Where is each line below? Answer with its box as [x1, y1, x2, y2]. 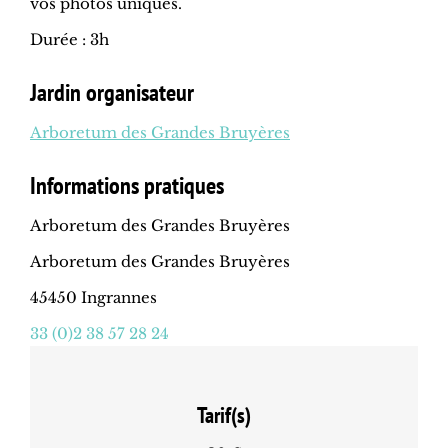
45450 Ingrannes [30, 288, 157, 308]
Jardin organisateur [30, 77, 194, 109]
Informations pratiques [30, 170, 224, 202]
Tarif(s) [197, 401, 251, 430]
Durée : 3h [30, 30, 109, 50]
